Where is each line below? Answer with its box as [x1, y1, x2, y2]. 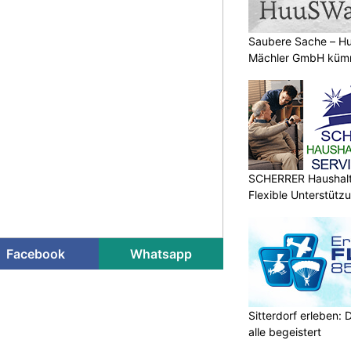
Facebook [6, 245, 66, 262]
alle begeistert [248, 324, 321, 338]
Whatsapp [129, 245, 192, 262]
